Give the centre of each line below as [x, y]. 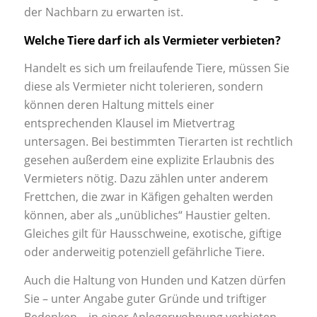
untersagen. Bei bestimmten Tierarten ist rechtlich [158, 142]
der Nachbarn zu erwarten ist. [103, 12]
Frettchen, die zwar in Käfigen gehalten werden [148, 197]
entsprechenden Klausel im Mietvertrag [129, 123]
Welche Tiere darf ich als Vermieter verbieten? [152, 40]
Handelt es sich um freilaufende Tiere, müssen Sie [156, 68]
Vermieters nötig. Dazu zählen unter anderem [146, 179]
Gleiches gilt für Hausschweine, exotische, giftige [152, 234]
